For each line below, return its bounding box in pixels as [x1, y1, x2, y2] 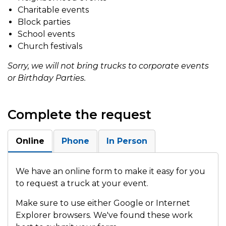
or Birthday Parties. [8, 73, 86, 83]
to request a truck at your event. [16, 179, 148, 188]
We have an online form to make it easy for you [16, 166, 205, 176]
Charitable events [18, 5, 89, 15]
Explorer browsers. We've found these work [16, 210, 193, 220]
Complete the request [8, 107, 151, 122]
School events [18, 29, 75, 39]
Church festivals [18, 41, 82, 51]
